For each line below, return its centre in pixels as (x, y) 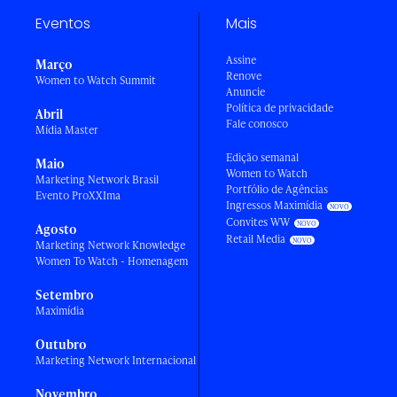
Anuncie (245, 92)
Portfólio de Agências (277, 190)
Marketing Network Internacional (116, 361)
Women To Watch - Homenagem (112, 261)
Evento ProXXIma (78, 196)
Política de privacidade (280, 108)
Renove (244, 76)
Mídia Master (67, 130)
